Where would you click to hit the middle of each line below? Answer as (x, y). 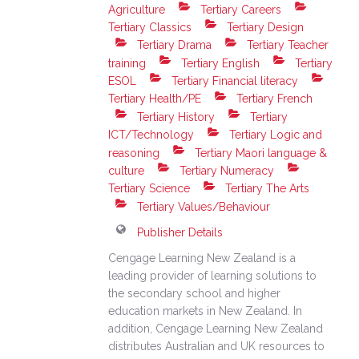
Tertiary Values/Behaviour (202, 206)
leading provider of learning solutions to (213, 275)
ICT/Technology (151, 135)
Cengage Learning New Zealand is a (202, 258)
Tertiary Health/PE (155, 99)
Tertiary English (219, 63)
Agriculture (137, 9)
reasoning (134, 153)
